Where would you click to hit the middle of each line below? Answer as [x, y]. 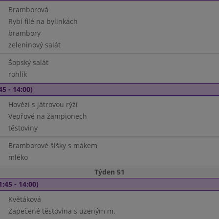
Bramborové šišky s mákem [53, 145]
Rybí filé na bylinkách [43, 21]
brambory [24, 33]
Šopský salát [28, 62]
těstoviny [23, 128]
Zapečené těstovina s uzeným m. [62, 211]
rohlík [17, 74]
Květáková [24, 199]
